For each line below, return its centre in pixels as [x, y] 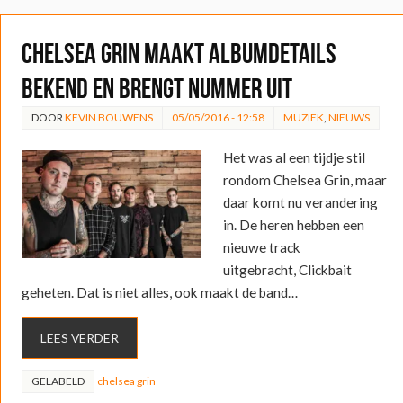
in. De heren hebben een [293, 224]
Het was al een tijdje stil [294, 157]
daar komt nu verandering [300, 202]
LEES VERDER [79, 337]
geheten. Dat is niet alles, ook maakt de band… [159, 292]
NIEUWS [349, 117]
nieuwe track [261, 247]
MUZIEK [303, 117]
